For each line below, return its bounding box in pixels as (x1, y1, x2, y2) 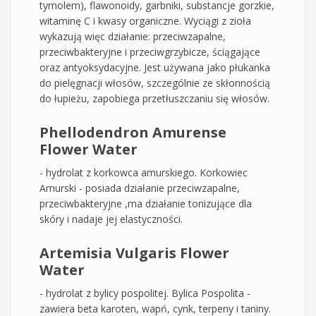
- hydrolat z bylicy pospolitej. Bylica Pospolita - (39, 286, 250, 300)
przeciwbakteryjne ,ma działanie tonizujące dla (39, 196, 252, 210)
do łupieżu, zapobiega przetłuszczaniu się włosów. (39, 91, 269, 105)
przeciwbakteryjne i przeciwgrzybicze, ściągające (39, 44, 260, 59)
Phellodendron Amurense (39, 122, 226, 142)
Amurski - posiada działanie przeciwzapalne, (39, 181, 240, 195)
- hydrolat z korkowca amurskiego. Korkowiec (39, 165, 248, 179)
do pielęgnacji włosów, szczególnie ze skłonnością (39, 75, 270, 90)
